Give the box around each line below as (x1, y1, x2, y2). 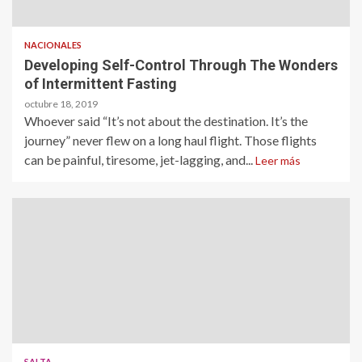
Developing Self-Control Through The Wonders (24, 56, 338, 74)
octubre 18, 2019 (24, 97, 98, 110)
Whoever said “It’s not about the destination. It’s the (24, 112, 308, 128)
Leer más (255, 153, 301, 167)
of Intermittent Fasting (24, 74, 177, 92)
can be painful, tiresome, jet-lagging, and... (24, 151, 255, 167)
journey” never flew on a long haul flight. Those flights (24, 132, 317, 148)
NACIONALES (24, 39, 82, 50)
